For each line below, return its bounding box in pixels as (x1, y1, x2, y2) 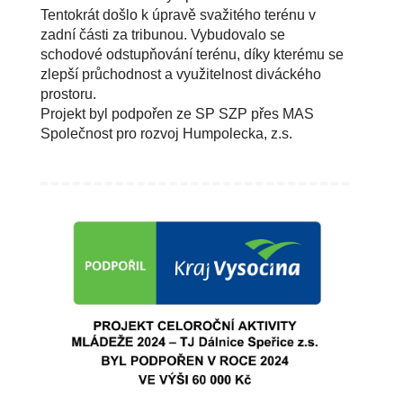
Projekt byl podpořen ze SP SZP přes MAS (40, 106, 314, 122)
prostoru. (40, 86, 96, 103)
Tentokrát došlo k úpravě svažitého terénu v (40, 7, 316, 23)
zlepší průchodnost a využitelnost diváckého (40, 67, 321, 83)
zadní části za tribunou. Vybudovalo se (40, 27, 285, 43)
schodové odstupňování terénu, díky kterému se (40, 47, 344, 63)
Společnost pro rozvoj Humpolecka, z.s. (40, 126, 292, 142)
